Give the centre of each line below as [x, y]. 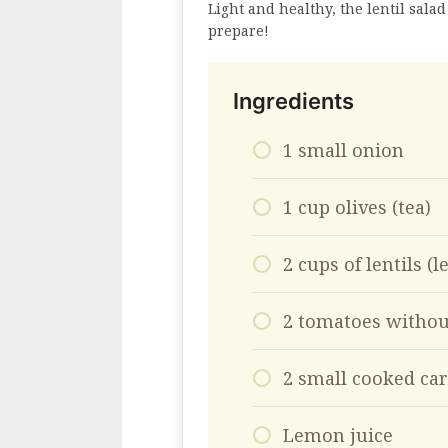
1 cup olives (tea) [357, 207]
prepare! [238, 31]
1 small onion [343, 150]
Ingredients [293, 101]
